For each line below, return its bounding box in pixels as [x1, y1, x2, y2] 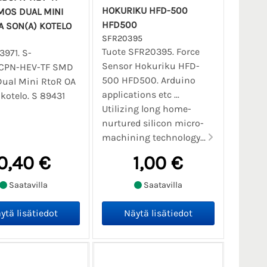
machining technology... [101, 131, 208, 143]
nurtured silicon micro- [101, 117, 204, 129]
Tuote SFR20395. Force [101, 45, 200, 57]
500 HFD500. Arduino [101, 74, 195, 86]
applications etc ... [101, 88, 179, 100]
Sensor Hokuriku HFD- [101, 60, 200, 72]
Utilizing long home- [101, 103, 191, 114]
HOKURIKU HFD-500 [101, 4, 188, 16]
